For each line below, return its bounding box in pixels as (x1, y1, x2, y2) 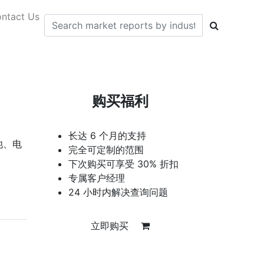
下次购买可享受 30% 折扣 (68, 158, 179, 170)
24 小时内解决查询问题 (68, 186, 168, 198)
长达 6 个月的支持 (68, 130, 146, 141)
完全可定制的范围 (68, 144, 144, 156)
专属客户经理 (68, 172, 125, 184)
